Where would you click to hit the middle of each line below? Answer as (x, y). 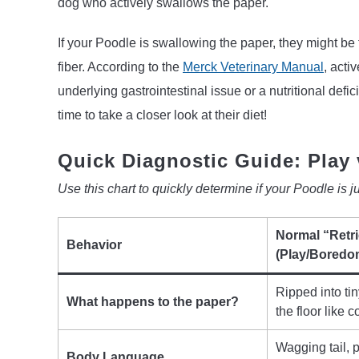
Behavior (94, 244)
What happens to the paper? (153, 301)
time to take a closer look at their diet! (162, 115)
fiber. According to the (120, 67)
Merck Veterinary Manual (253, 67)
